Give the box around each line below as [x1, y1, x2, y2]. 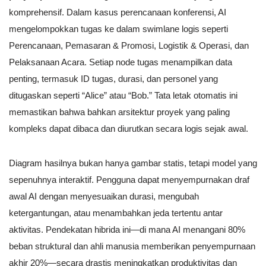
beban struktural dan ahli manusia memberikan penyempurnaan [9, 240, 255, 251]
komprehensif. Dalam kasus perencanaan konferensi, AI [9, 7, 226, 17]
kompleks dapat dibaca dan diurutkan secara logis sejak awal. [9, 123, 248, 134]
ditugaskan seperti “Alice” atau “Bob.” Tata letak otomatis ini [9, 90, 237, 100]
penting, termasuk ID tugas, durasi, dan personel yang [9, 73, 218, 84]
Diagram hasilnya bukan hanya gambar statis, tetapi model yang [9, 157, 257, 168]
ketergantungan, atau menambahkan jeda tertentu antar [9, 207, 223, 218]
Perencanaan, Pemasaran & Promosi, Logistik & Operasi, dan [9, 40, 249, 50]
